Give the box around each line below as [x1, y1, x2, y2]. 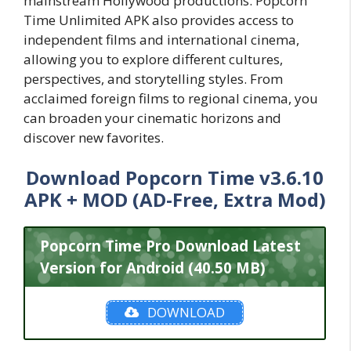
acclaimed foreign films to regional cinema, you [24, 89, 318, 107]
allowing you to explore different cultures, [24, 49, 283, 68]
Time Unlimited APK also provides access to [24, 10, 294, 29]
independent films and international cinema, [24, 30, 299, 49]
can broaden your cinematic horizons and [24, 108, 281, 127]
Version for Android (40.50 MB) [39, 258, 266, 278]
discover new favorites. [24, 128, 164, 147]
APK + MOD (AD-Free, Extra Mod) [24, 186, 326, 212]
